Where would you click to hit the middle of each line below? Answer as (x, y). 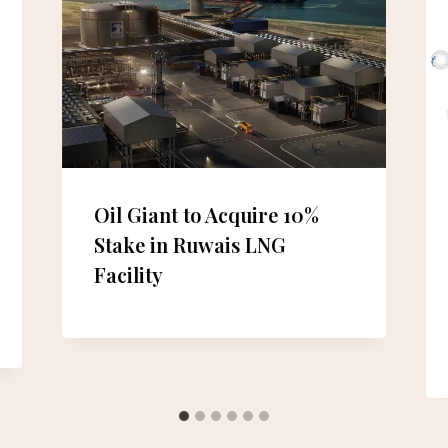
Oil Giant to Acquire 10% (206, 214)
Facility (128, 274)
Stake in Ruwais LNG (189, 244)
